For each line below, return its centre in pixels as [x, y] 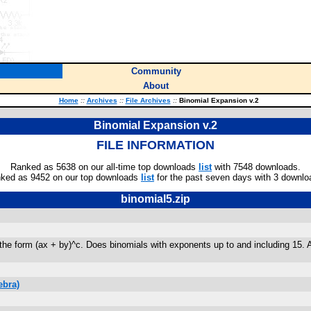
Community [156, 71]
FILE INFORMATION [155, 145]
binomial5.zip [155, 199]
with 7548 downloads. [256, 167]
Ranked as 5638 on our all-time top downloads [104, 167]
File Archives [148, 100]
